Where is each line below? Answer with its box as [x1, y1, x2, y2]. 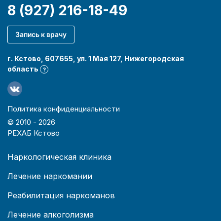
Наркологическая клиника [7, 151, 111, 162]
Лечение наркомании [7, 171, 92, 181]
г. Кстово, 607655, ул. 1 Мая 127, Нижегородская [7, 54, 184, 63]
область [7, 64, 40, 73]
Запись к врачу [15, 30, 67, 38]
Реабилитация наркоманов [7, 190, 115, 200]
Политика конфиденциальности [7, 104, 120, 113]
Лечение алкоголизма [7, 209, 94, 220]
